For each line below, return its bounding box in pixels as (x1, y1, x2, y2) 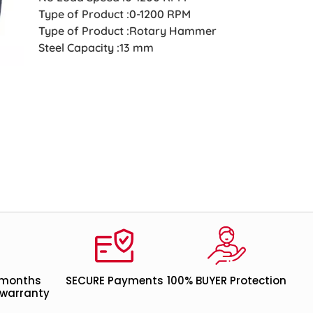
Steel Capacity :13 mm (38, 40, 154, 54)
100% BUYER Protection (166, 273, 286, 288)
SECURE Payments (65, 273, 163, 288)
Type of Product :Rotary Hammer (38, 23, 217, 38)
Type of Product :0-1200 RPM (38, 6, 191, 21)
